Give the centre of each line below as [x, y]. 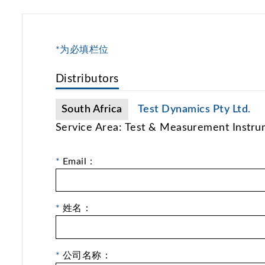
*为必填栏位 [82, 49]
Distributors [87, 79]
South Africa [92, 109]
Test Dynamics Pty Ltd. [194, 109]
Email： [78, 161]
